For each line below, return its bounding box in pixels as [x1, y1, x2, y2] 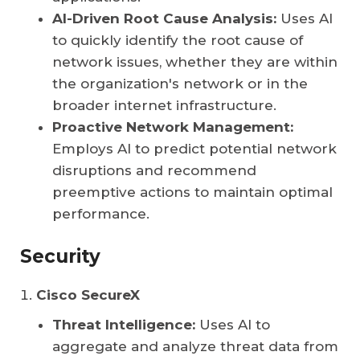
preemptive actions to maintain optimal [52, 184, 333, 201]
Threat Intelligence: [52, 317, 195, 333]
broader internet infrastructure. [52, 97, 276, 114]
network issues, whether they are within [52, 54, 337, 71]
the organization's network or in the [52, 76, 308, 92]
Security [20, 245, 100, 268]
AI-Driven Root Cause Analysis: [52, 10, 276, 27]
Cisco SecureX [36, 287, 140, 304]
